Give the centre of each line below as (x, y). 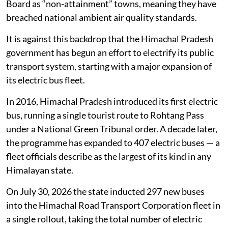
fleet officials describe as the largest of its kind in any (109, 156)
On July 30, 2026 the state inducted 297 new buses (105, 191)
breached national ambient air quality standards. (102, 17)
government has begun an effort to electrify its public (110, 52)
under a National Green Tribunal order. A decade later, (112, 129)
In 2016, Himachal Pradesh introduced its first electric (112, 101)
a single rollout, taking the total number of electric (104, 219)
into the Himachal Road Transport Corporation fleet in (113, 205)
